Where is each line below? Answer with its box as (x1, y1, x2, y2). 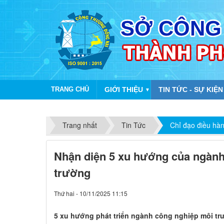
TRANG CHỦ (51, 85, 89, 93)
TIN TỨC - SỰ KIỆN (158, 85, 223, 93)
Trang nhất (62, 120, 97, 130)
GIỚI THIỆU (104, 85, 143, 93)
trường (54, 164, 90, 180)
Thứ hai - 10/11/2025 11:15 (54, 189, 127, 197)
